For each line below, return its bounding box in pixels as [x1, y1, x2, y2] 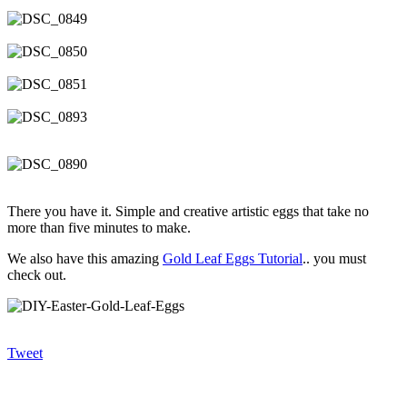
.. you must [303, 251, 366, 267]
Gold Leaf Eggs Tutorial [163, 251, 303, 267]
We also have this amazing [7, 251, 163, 267]
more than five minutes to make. [7, 220, 191, 236]
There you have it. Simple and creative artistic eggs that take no [7, 203, 369, 220]
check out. [7, 267, 66, 283]
